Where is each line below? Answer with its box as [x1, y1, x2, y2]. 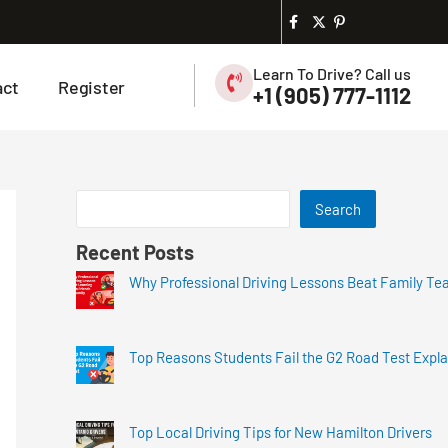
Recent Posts [76, 239, 194, 264]
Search [315, 199, 361, 218]
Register [58, 76, 125, 98]
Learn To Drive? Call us [253, 64, 412, 83]
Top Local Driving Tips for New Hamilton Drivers [129, 423, 432, 442]
